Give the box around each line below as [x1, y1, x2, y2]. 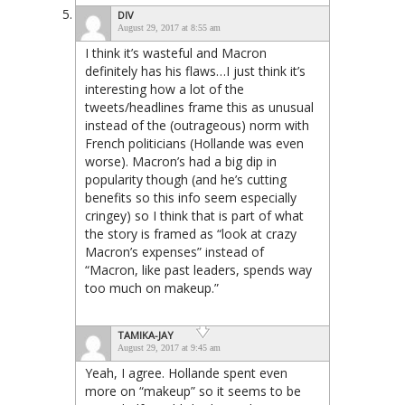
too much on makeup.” [85, 278, 219, 297]
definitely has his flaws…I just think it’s [85, 61, 306, 80]
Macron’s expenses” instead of [85, 242, 264, 260]
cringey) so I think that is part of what [85, 206, 304, 224]
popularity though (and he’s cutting [85, 170, 287, 188]
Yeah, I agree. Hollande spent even [85, 363, 287, 381]
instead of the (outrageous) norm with [85, 116, 309, 134]
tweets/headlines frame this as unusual [85, 98, 314, 116]
